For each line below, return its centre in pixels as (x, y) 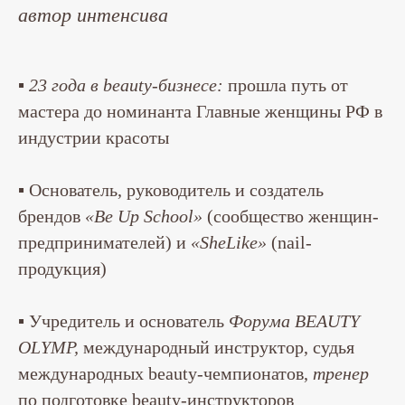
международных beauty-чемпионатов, (165, 374)
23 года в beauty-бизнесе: (126, 85)
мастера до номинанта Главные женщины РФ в (200, 112)
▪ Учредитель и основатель (123, 321)
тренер (341, 374)
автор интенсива (93, 15)
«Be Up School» (144, 217)
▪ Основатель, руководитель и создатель (171, 190)
